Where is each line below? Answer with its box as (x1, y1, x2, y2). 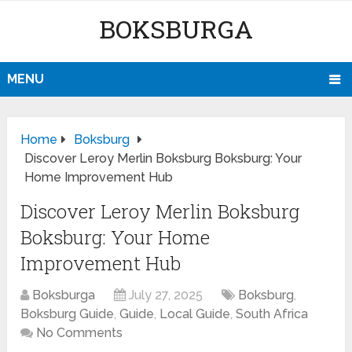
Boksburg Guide (20, 306, 115, 322)
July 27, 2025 (129, 288, 203, 303)
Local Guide (159, 306, 231, 322)
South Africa (236, 306, 309, 322)
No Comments (36, 325, 123, 341)
